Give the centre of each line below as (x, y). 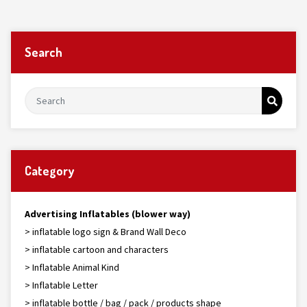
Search (44, 52)
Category (49, 171)
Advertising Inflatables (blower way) (108, 214)
